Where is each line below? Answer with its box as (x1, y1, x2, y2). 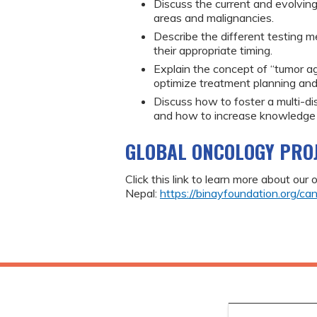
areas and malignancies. (154, 10, 274, 25)
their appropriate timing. (154, 42, 272, 57)
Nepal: (125, 186, 160, 201)
